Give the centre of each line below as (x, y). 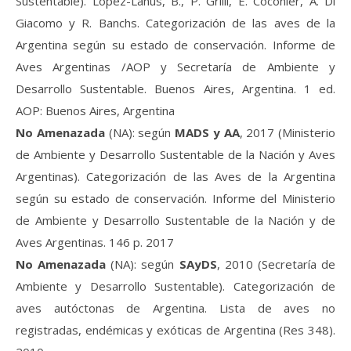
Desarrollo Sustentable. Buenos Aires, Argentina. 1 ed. (175, 88)
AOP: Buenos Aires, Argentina (95, 110)
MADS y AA (207, 132)
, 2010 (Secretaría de (276, 264)
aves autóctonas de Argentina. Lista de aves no (175, 308)
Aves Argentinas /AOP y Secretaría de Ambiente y (175, 66)
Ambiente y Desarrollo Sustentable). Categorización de (175, 286)
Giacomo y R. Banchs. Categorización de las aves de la (175, 22)
